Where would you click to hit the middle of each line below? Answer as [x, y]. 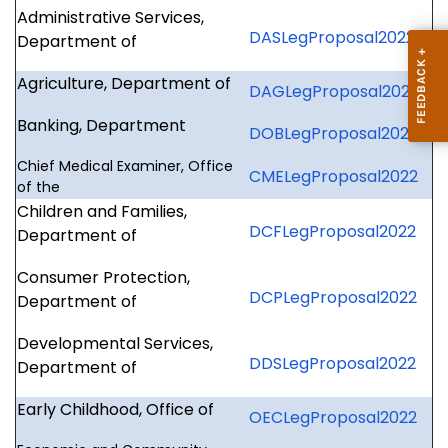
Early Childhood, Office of [115, 410]
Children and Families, [102, 212]
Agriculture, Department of [124, 84]
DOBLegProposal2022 [333, 134]
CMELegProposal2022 [333, 177]
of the [38, 187]
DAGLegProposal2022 [334, 92]
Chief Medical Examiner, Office [125, 166]
